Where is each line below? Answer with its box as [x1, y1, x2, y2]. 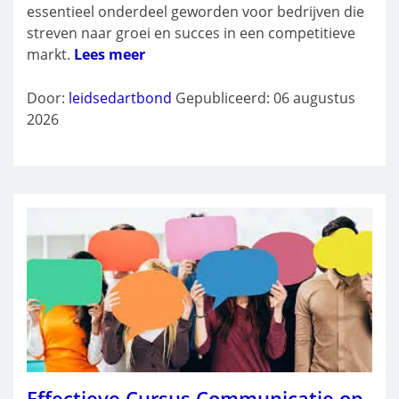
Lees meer [74, 44, 145, 64]
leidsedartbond [69, 87, 172, 108]
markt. [27, 44, 74, 64]
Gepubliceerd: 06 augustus [175, 87, 355, 108]
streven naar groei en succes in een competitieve [27, 22, 355, 43]
